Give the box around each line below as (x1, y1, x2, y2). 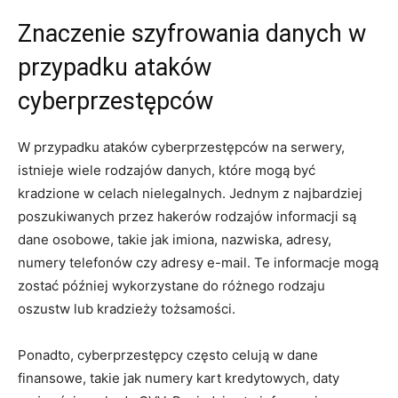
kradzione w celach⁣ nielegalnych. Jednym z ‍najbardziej (18, 184, 362, 202)
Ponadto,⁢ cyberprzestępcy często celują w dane (18, 346, 318, 363)
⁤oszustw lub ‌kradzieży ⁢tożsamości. (18, 299, 235, 317)
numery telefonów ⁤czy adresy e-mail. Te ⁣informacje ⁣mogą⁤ (18, 253, 378, 271)
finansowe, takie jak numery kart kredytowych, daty (18, 369, 339, 386)
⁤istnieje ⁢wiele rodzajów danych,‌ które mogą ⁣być (18, 161, 315, 179)
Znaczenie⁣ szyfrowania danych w (18, 19, 366, 48)
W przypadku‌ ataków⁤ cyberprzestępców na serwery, (18, 138, 345, 155)
